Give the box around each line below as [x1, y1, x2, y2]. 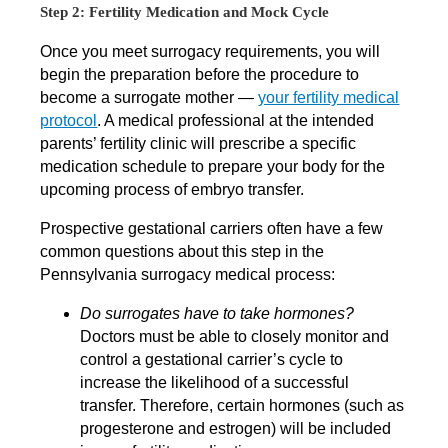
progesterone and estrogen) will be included [80, 420, 392, 438]
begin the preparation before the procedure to [40, 66, 360, 84]
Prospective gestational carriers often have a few [40, 220, 384, 238]
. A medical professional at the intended [97, 112, 375, 130]
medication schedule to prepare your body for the [40, 158, 386, 176]
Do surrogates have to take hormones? [80, 305, 355, 323]
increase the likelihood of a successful [80, 374, 350, 392]
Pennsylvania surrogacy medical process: [40, 266, 336, 284]
